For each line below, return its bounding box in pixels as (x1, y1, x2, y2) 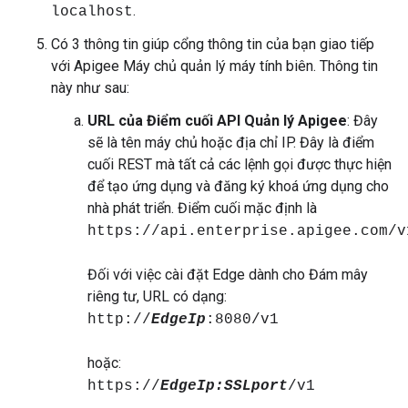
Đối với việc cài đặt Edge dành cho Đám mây (87, 266, 368, 284)
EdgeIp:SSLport (160, 378, 288, 395)
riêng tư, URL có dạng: (87, 288, 227, 306)
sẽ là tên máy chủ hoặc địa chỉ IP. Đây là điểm (87, 134, 374, 152)
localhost (51, 4, 133, 21)
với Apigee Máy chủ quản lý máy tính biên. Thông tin (51, 57, 378, 76)
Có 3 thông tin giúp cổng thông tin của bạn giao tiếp (51, 36, 374, 54)
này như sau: (51, 79, 129, 97)
